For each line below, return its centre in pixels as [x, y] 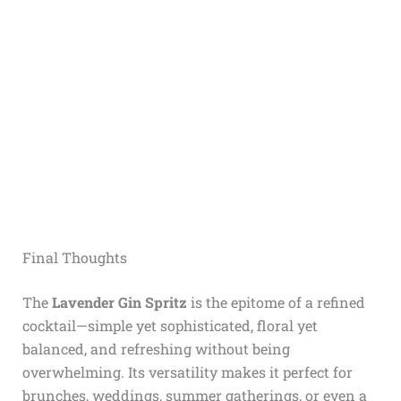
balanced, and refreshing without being [156, 348]
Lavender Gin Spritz [119, 302]
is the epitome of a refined [276, 302]
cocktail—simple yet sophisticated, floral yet [170, 325]
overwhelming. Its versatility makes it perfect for [187, 371]
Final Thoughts [74, 257]
